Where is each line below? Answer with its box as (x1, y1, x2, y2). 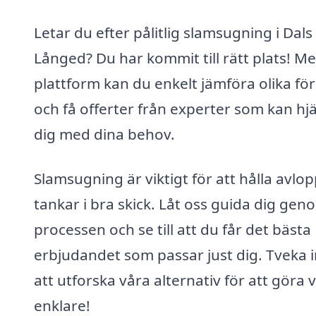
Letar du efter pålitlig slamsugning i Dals (34, 22, 312, 42)
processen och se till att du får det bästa (34, 219, 311, 240)
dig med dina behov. (34, 123, 175, 144)
